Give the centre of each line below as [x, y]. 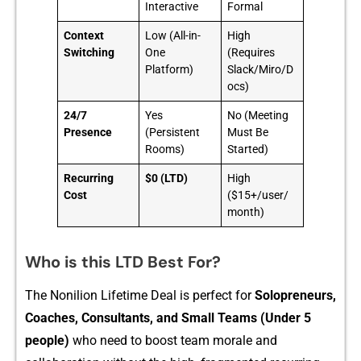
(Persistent [173, 132]
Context [84, 35]
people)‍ [47, 340]
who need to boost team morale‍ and [173, 340]
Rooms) [165, 149]
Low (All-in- [173, 35]
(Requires [251, 52]
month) [246, 212]
